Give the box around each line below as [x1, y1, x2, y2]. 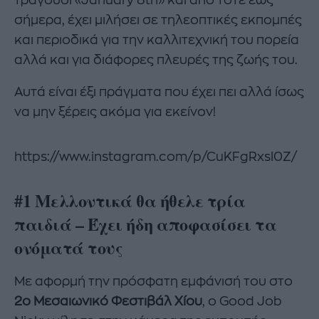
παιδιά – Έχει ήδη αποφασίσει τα [14, 211, 277, 236]
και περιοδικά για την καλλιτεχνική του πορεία [14, 33, 299, 46]
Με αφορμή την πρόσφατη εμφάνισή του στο [14, 275, 293, 288]
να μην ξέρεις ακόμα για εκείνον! [14, 105, 216, 119]
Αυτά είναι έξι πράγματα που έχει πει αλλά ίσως [14, 85, 304, 99]
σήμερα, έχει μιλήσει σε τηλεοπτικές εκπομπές [14, 13, 302, 26]
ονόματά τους [14, 234, 123, 260]
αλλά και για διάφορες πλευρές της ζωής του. [14, 53, 298, 66]
